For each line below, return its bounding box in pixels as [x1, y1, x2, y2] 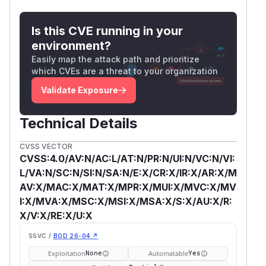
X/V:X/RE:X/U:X [20, 209, 93, 221]
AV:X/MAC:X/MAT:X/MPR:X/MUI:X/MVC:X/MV [20, 180, 236, 193]
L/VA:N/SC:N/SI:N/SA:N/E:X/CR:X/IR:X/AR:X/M [20, 166, 237, 179]
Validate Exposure [41, 84, 118, 95]
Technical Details [20, 114, 137, 132]
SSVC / [28, 232, 52, 239]
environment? [31, 38, 111, 53]
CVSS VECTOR [20, 141, 72, 151]
